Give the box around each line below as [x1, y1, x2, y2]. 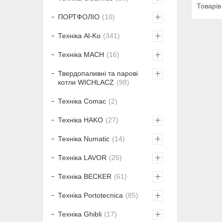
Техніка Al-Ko [58, 32, 101, 40]
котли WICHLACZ [58, 78, 114, 87]
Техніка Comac [58, 97, 106, 106]
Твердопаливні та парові [58, 69, 138, 78]
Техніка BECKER [58, 172, 111, 181]
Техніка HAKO [58, 116, 103, 124]
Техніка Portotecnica [58, 191, 123, 200]
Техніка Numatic [58, 135, 110, 143]
